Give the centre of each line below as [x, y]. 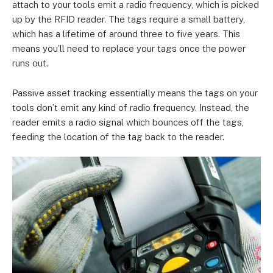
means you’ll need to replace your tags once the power [129, 48]
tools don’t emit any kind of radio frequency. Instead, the [131, 108]
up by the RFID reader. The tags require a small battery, [129, 19]
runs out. [30, 63]
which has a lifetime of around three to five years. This [126, 34]
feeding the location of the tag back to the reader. [118, 137]
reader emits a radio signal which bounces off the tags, [128, 122]
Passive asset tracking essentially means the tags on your [135, 93]
